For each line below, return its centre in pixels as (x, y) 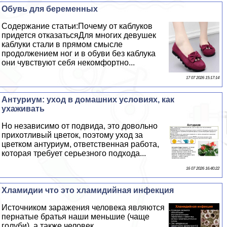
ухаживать (23, 108)
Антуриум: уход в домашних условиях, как (88, 99)
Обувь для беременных (50, 9)
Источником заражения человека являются (83, 207)
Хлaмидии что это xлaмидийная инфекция (88, 190)
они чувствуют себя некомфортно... (68, 62)
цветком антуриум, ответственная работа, (81, 144)
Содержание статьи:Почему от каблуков (77, 26)
